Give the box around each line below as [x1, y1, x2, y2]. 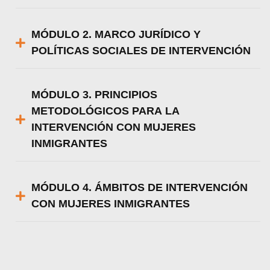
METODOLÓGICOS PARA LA [31, 105, 180, 118]
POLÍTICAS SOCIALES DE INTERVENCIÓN [31, 45, 251, 57]
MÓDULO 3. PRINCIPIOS [31, 89, 158, 101]
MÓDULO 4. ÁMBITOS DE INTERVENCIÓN [31, 181, 248, 194]
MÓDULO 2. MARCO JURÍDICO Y [31, 28, 201, 41]
